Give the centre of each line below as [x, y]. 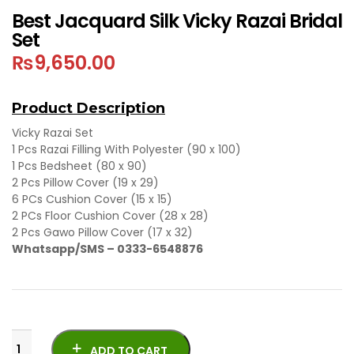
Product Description [88, 109]
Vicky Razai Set [53, 133]
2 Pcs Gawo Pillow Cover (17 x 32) [102, 233]
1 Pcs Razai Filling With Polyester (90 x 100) [126, 150]
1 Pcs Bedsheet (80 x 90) [79, 166]
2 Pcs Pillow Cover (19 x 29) [85, 183]
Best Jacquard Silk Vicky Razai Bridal [177, 21]
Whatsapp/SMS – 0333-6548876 [107, 249]
